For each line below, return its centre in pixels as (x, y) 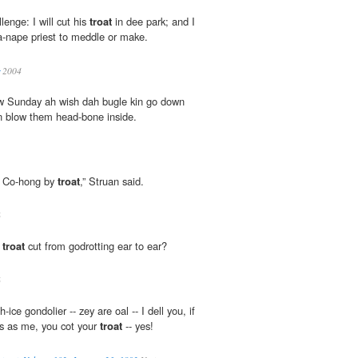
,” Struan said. (112, 181)
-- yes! (138, 326)
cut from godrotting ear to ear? (96, 246)
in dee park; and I (153, 22)
